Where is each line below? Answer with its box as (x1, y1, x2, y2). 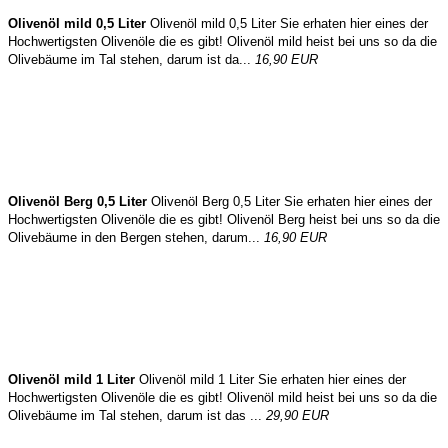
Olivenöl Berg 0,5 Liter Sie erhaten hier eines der (147, 194, 432, 209)
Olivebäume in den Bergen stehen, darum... (8, 230, 264, 245)
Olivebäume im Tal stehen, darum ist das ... (8, 408, 266, 423)
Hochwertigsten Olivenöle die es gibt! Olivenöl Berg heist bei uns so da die (8, 212, 440, 227)
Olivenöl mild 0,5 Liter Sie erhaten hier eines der (146, 16, 428, 31)
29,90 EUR (266, 408, 329, 423)
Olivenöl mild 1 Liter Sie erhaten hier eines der (135, 372, 406, 387)
